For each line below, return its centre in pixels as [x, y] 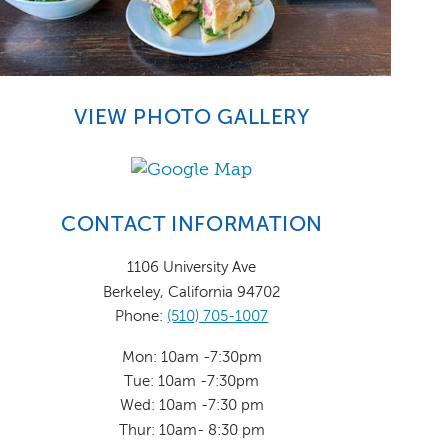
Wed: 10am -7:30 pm [191, 406]
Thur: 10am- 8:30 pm [191, 430]
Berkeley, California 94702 [192, 292]
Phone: [141, 317]
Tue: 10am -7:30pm [192, 381]
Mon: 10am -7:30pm [191, 357]
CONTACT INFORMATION [192, 226]
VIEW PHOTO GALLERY [192, 118]
